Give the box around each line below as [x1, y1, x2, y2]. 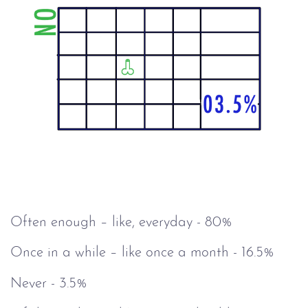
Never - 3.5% [10, 276, 87, 291]
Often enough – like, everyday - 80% [10, 214, 232, 230]
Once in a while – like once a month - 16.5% [10, 245, 274, 261]
